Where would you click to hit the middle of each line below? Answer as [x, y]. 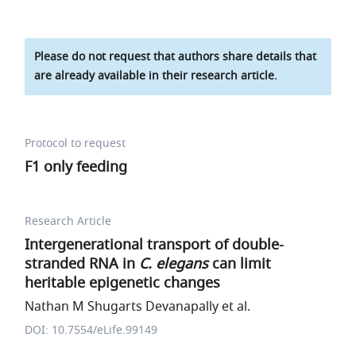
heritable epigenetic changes [123, 283]
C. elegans [174, 264]
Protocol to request [75, 143]
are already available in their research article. [156, 76]
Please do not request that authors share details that [176, 57]
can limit [240, 264]
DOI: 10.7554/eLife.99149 [91, 330]
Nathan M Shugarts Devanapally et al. [138, 307]
